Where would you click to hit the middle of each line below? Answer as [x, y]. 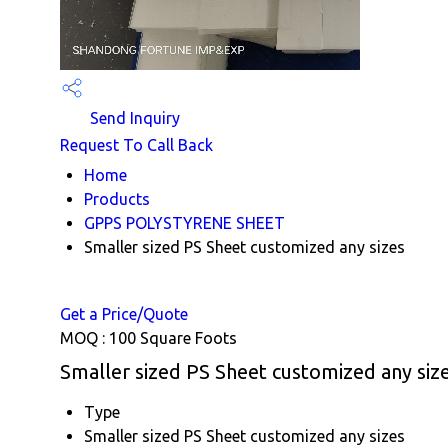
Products [117, 198]
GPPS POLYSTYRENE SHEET [184, 222]
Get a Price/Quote [124, 313]
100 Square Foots [173, 337]
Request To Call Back [136, 144]
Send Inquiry [133, 118]
